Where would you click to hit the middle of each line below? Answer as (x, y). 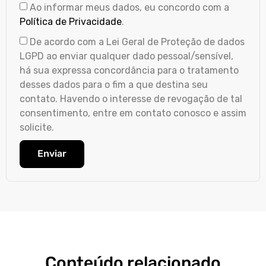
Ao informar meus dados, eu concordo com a (129, 7)
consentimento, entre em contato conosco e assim (133, 113)
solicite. (37, 127)
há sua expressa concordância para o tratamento (129, 70)
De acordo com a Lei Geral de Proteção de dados (137, 42)
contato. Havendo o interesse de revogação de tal (131, 99)
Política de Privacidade (71, 21)
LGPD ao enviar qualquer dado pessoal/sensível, (126, 56)
